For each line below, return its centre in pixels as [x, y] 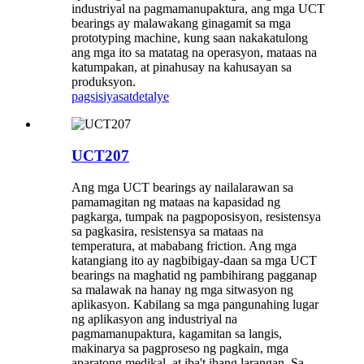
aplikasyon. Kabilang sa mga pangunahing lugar [195, 304]
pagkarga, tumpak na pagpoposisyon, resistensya [196, 216]
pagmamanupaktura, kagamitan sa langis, [177, 333]
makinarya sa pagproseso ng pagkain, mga [180, 348]
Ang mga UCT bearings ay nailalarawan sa [182, 187]
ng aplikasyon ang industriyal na [154, 318]
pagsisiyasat [102, 97]
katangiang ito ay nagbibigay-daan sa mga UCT [194, 260]
